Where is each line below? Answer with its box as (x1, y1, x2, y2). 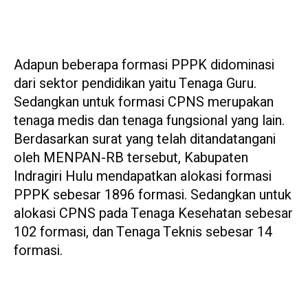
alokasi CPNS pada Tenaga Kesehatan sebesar (14, 203, 293, 224)
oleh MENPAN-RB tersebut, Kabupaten (14, 148, 248, 168)
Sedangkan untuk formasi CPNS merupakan (14, 92, 274, 113)
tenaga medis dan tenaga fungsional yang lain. (14, 111, 285, 131)
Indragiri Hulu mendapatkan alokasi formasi (14, 166, 272, 187)
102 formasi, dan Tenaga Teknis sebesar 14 (14, 222, 272, 243)
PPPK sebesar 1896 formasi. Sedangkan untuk (14, 185, 291, 206)
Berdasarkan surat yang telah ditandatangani (14, 129, 276, 150)
